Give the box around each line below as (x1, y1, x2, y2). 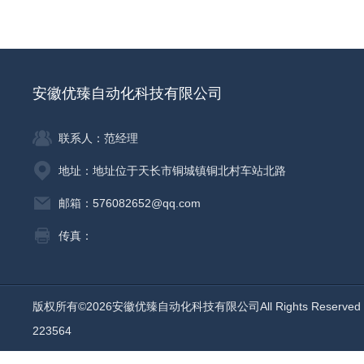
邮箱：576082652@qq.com (58, 197, 201, 210)
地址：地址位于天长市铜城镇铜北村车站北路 (58, 164, 286, 177)
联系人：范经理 (58, 132, 138, 145)
